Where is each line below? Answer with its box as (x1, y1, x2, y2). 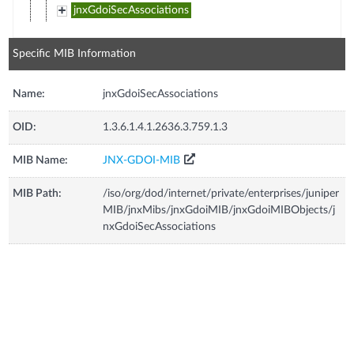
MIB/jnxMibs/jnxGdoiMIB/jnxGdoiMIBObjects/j (103, 204, 336, 216)
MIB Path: (13, 187, 62, 199)
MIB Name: (13, 154, 69, 166)
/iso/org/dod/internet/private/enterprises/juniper (103, 187, 340, 199)
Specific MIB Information (13, 47, 137, 59)
